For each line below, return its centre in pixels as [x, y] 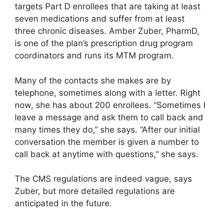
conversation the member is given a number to [107, 142]
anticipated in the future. [63, 204]
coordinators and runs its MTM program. [94, 56]
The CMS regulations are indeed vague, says [103, 179]
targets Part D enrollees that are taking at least [108, 7]
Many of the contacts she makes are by [93, 80]
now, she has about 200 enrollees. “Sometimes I [110, 105]
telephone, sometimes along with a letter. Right [108, 93]
